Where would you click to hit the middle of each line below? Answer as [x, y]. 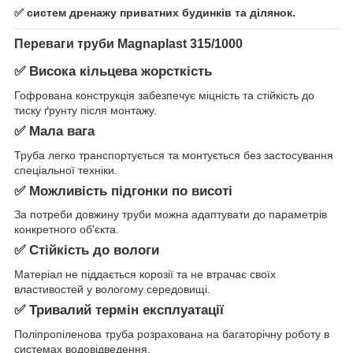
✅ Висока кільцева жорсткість [113, 72]
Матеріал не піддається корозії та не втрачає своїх [145, 275]
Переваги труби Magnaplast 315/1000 [128, 44]
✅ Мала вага [54, 131]
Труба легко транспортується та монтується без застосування [174, 155]
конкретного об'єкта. [67, 230]
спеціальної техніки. [66, 170]
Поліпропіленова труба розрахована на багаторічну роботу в [172, 334]
